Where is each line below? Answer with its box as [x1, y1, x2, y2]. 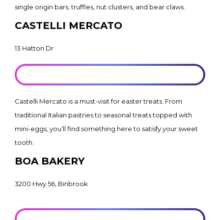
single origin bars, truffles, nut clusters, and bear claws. [15, 3, 185, 11]
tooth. [15, 138, 34, 146]
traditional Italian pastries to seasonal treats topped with [15, 111, 192, 119]
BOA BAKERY [15, 155, 84, 167]
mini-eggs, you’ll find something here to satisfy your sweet [15, 125, 198, 133]
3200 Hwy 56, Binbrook [15, 180, 88, 188]
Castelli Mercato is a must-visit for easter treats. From [15, 97, 182, 105]
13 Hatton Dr [15, 44, 54, 52]
